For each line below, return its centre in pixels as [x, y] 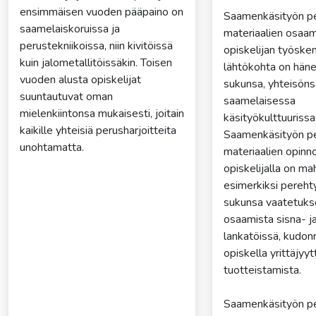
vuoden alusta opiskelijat [80, 80]
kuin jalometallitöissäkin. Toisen [96, 63]
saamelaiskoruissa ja [69, 29]
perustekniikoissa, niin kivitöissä [96, 46]
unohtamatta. [51, 148]
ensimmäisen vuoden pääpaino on [101, 12]
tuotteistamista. [263, 271]
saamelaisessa [260, 101]
